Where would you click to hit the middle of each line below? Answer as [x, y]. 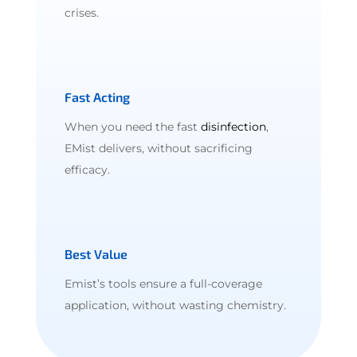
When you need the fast [132, 126]
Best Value [96, 253]
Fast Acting [97, 96]
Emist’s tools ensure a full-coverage [163, 283]
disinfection [233, 126]
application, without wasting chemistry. [175, 305]
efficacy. [87, 169]
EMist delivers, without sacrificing [158, 148]
